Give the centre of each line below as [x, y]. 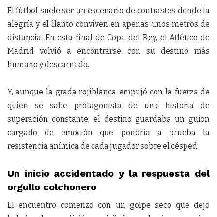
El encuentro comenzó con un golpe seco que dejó [108, 205]
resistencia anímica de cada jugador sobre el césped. [103, 146]
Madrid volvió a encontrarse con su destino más [108, 51]
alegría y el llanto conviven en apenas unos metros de [108, 24]
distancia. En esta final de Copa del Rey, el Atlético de [108, 38]
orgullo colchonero [52, 187]
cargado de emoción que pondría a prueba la [108, 132]
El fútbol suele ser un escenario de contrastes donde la [108, 10]
